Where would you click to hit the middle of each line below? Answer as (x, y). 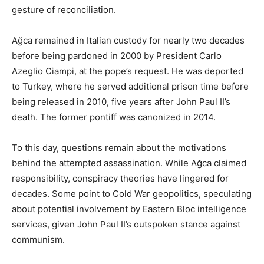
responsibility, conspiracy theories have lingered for (120, 178)
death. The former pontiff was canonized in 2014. (114, 117)
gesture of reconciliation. (64, 9)
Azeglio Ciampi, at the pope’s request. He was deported (128, 71)
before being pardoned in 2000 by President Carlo (117, 55)
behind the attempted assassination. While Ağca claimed (129, 163)
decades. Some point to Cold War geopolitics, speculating (132, 193)
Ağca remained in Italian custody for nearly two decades (128, 40)
